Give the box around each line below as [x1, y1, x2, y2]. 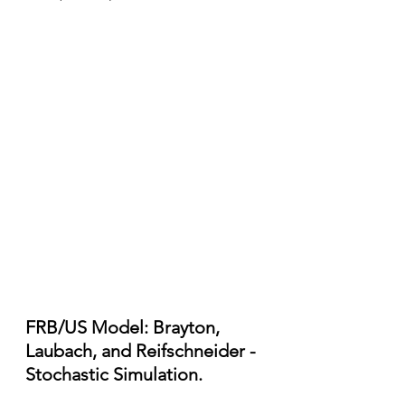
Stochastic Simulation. [25, 363, 202, 385]
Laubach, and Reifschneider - [25, 340, 260, 362]
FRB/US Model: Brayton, [25, 316, 224, 338]
